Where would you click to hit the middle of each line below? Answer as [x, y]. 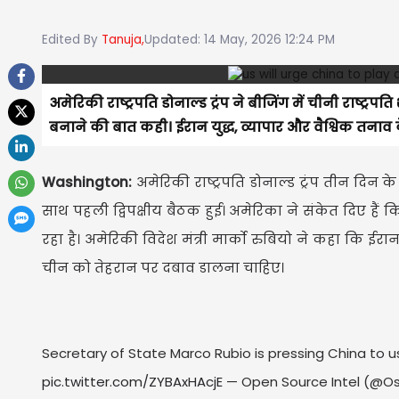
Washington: [87, 182]
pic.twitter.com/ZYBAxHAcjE [132, 381]
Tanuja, [123, 40]
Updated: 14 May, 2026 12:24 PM [240, 40]
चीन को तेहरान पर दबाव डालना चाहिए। [165, 267]
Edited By [72, 40]
